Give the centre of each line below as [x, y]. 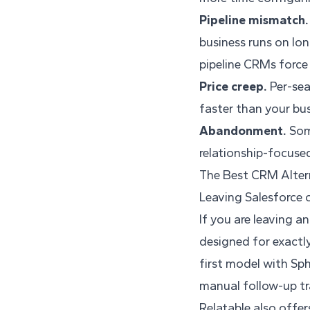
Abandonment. [243, 131]
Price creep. [233, 87]
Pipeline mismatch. [254, 20]
